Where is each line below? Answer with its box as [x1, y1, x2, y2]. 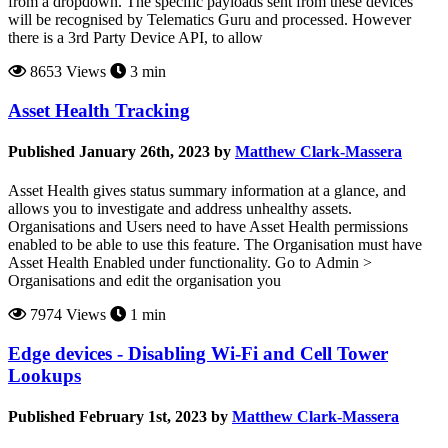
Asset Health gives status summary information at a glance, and [8, 182, 406, 200]
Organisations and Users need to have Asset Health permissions [8, 218, 408, 236]
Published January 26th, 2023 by [8, 143, 231, 161]
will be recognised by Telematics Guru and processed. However [8, 11, 411, 29]
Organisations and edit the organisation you [8, 272, 281, 290]
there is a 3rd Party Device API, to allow [8, 29, 263, 47]
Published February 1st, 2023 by [8, 408, 228, 426]
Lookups [8, 365, 81, 387]
